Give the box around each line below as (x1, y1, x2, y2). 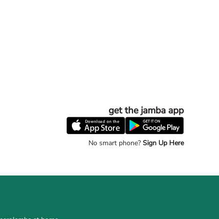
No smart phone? (88, 138, 141, 148)
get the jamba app (109, 104, 184, 117)
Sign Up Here (141, 138, 184, 148)
